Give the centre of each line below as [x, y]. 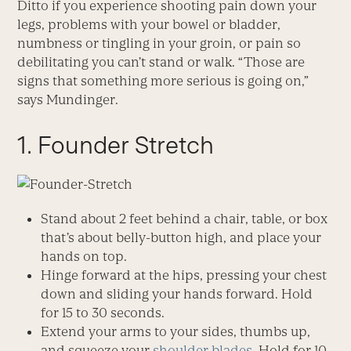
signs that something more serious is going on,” [163, 80]
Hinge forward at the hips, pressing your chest [184, 275]
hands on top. [84, 256]
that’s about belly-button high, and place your [181, 237]
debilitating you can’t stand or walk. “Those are [161, 62]
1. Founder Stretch [116, 145]
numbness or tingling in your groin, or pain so [159, 43]
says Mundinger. [68, 99]
